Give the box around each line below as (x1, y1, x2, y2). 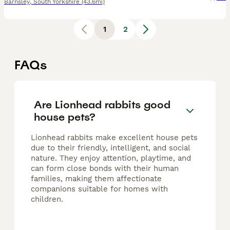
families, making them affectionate (31, 174, 162, 184)
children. (31, 195, 63, 204)
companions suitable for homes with (31, 184, 168, 194)
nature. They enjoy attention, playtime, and (31, 154, 191, 163)
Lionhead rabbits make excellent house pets (31, 133, 198, 143)
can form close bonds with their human (31, 164, 179, 174)
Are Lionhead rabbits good (34, 98, 170, 111)
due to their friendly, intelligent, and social (31, 143, 190, 153)
